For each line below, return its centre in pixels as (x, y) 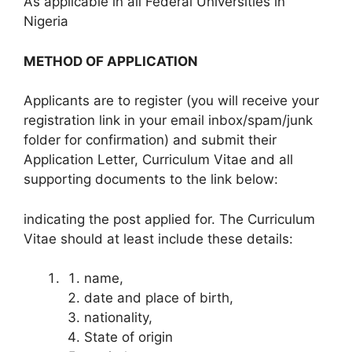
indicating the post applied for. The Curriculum (169, 219)
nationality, (118, 318)
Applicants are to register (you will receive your (171, 101)
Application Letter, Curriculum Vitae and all (158, 160)
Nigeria (46, 22)
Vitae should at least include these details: (158, 238)
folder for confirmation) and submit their (150, 140)
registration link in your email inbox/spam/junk (168, 121)
